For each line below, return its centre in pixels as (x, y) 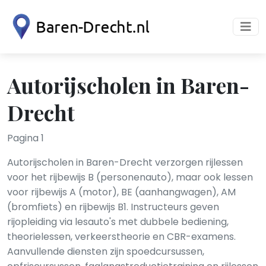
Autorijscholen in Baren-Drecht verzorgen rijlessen (125, 162)
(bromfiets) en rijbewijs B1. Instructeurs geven (113, 207)
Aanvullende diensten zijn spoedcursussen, (106, 251)
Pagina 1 (26, 138)
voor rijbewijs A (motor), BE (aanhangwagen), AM (121, 192)
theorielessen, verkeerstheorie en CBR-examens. (121, 237)
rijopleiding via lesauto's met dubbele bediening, (118, 222)
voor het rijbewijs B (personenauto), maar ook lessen (130, 177)
